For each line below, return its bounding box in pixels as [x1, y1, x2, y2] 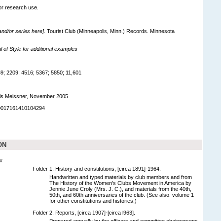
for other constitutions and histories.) [49, 197, 137, 204]
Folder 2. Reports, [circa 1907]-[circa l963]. [33, 209, 135, 216]
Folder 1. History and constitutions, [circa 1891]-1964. [33, 165, 161, 172]
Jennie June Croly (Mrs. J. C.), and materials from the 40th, [49, 185, 191, 192]
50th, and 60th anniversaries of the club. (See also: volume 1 [49, 191, 194, 198]
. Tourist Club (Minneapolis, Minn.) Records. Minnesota [44, 28, 175, 34]
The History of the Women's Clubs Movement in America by [49, 180, 191, 186]
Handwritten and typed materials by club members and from [49, 174, 192, 180]
